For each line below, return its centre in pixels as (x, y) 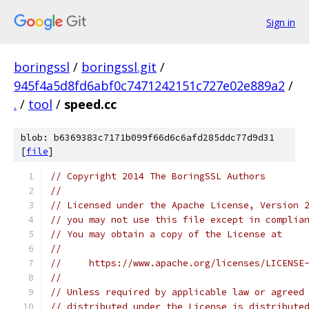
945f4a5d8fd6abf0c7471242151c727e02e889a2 (149, 86)
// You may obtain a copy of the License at (166, 234)
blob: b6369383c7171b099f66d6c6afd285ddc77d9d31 (148, 138)
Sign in (281, 22)
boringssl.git (119, 67)
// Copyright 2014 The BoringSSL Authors (158, 176)
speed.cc (90, 104)
